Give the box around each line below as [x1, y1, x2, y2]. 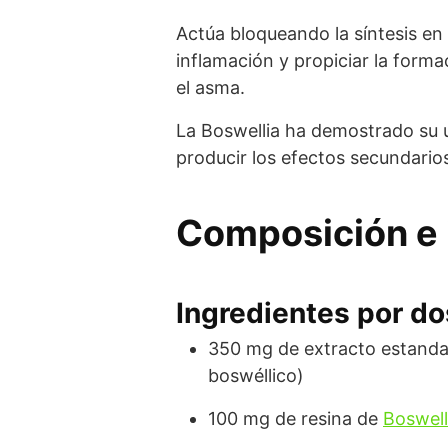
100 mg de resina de [208, 407, 383, 429]
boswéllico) [208, 364, 304, 386]
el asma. [176, 76, 245, 98]
